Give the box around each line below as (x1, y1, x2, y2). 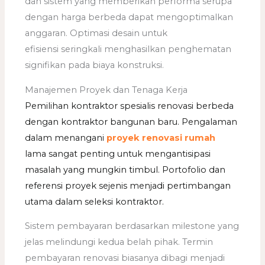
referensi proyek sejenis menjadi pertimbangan (25, 180, 231, 191)
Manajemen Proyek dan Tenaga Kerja (25, 84, 188, 95)
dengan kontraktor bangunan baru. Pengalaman (25, 116, 238, 127)
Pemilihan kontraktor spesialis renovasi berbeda (25, 100, 234, 111)
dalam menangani (25, 132, 107, 143)
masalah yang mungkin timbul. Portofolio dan (25, 164, 226, 175)
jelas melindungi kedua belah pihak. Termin (25, 237, 214, 248)
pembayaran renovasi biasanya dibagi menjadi (25, 253, 225, 264)
